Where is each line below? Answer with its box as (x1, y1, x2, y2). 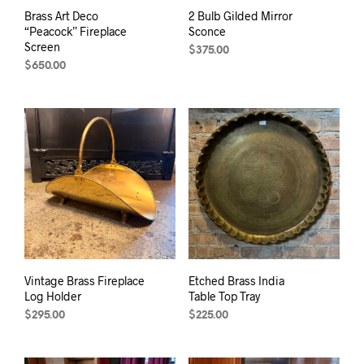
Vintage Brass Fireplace (24, 274, 145, 288)
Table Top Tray (188, 289, 260, 304)
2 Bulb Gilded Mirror (188, 9, 292, 24)
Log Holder (24, 289, 81, 304)
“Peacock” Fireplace (24, 24, 127, 39)
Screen (24, 40, 60, 54)
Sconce (188, 24, 226, 39)
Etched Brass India (188, 274, 284, 288)
